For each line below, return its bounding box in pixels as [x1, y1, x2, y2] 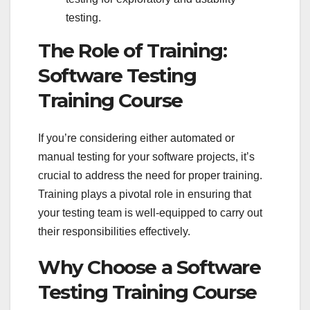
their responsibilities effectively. [38, 225, 193, 237]
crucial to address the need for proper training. [38, 169, 262, 181]
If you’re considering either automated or [38, 131, 235, 144]
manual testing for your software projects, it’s [38, 150, 255, 163]
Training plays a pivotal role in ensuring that [38, 188, 251, 200]
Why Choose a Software [38, 255, 261, 279]
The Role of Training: [38, 39, 227, 63]
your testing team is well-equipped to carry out [38, 206, 262, 219]
